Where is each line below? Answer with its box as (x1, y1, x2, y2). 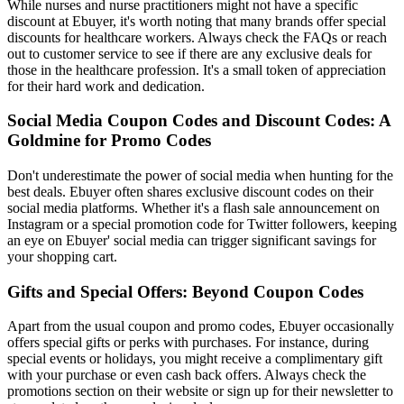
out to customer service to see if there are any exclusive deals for (7, 45, 372, 61)
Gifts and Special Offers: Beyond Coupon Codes (7, 281, 363, 301)
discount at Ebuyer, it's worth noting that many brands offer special (7, 13, 386, 29)
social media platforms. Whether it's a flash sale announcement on (7, 200, 380, 216)
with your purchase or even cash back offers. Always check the (7, 367, 366, 383)
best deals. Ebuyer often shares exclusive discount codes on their (7, 184, 373, 200)
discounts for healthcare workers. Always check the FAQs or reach (7, 29, 387, 45)
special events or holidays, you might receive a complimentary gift (7, 351, 382, 367)
